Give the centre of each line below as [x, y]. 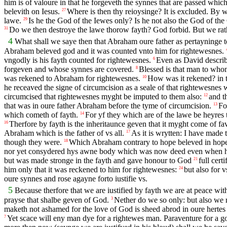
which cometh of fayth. [41, 115]
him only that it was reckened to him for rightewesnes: [90, 169]
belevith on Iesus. [32, 11]
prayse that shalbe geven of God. [56, 200]
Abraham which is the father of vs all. [64, 133]
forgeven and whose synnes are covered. [69, 69]
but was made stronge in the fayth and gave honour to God [98, 160]
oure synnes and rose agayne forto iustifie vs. [76, 178]
